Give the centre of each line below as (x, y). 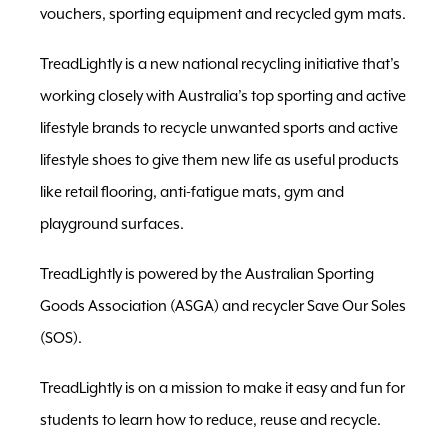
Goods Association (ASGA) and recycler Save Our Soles (223, 306)
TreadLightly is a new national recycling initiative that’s (220, 64)
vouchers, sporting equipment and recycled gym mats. (223, 14)
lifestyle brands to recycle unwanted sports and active (219, 128)
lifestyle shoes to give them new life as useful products (219, 160)
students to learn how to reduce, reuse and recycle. (210, 420)
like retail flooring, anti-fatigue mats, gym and (192, 192)
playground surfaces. (112, 224)
